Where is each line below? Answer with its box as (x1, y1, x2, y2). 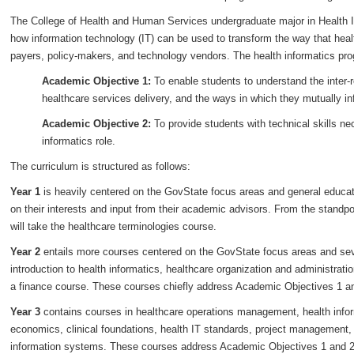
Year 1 (10, 186, 40, 198)
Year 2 (10, 246, 40, 258)
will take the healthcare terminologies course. (10, 220, 217, 232)
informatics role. (42, 135, 115, 147)
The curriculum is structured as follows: (10, 160, 190, 172)
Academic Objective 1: (42, 75, 151, 87)
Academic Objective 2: (42, 118, 154, 130)
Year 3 (10, 306, 40, 318)
